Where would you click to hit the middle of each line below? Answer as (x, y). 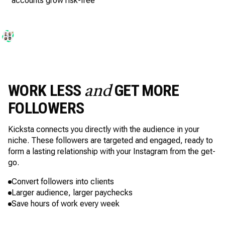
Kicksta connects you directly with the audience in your (104, 129)
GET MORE (145, 90)
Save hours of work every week (66, 204)
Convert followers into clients (63, 182)
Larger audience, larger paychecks (72, 193)
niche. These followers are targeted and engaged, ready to (110, 140)
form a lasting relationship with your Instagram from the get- (112, 151)
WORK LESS (46, 90)
